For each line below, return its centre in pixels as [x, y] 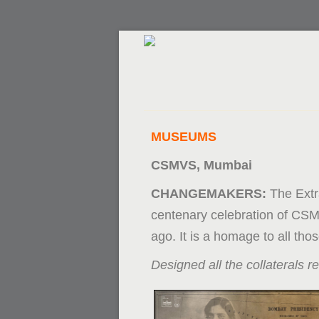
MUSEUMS [184, 137]
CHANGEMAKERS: [210, 194]
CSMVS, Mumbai [202, 165]
